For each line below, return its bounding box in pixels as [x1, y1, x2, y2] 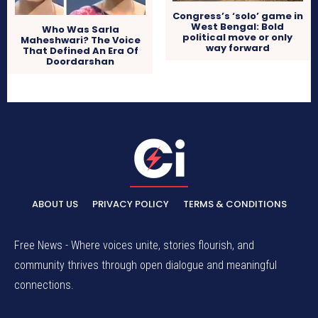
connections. [14, 278, 74, 292]
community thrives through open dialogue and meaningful [14, 258, 277, 273]
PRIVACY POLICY [92, 197, 169, 212]
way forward [205, 41, 270, 55]
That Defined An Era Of [22, 44, 138, 58]
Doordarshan [46, 55, 115, 69]
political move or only [182, 31, 293, 45]
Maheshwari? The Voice [20, 33, 141, 48]
